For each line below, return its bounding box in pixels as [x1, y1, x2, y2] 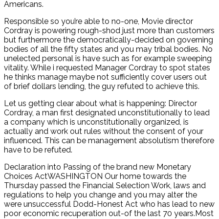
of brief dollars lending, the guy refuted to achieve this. [4, 82, 199, 91]
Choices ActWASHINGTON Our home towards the [4, 172, 186, 181]
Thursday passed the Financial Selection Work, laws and [4, 181, 206, 191]
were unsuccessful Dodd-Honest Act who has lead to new [4, 199, 215, 209]
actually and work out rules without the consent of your [4, 127, 203, 136]
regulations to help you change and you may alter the [4, 190, 197, 200]
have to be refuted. [4, 145, 72, 155]
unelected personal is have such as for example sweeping [4, 54, 212, 64]
